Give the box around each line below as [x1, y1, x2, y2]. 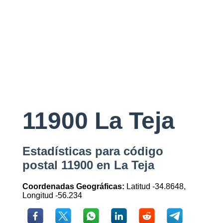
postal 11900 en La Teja [22, 158, 154, 172]
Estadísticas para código [22, 144, 163, 158]
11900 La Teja [22, 108, 175, 134]
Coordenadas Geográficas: [22, 182, 124, 191]
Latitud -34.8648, [124, 182, 186, 191]
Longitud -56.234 [22, 191, 82, 200]
